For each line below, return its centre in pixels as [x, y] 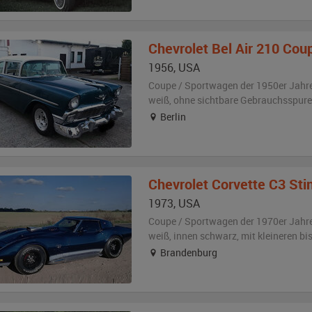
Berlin [172, 117]
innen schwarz [205, 236]
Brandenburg [187, 252]
